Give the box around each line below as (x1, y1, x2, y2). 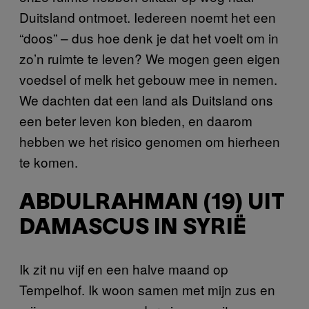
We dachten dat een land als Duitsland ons (19, 90, 273, 110)
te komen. (19, 152, 78, 172)
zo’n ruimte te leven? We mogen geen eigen (19, 49, 280, 68)
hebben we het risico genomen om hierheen (19, 132, 280, 151)
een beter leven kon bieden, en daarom (19, 111, 252, 130)
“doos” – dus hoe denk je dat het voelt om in (19, 28, 279, 48)
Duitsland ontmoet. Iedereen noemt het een (19, 8, 276, 27)
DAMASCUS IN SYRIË (19, 217, 246, 238)
